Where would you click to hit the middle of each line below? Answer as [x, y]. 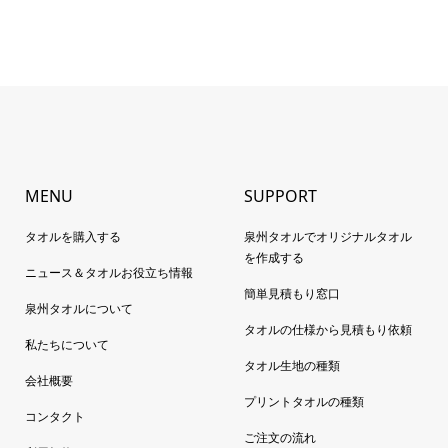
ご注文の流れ [279, 437]
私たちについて [66, 344]
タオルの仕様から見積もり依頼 [327, 329]
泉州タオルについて [78, 308]
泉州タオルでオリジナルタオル [327, 236]
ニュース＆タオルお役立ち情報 [108, 272]
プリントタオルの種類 [303, 401]
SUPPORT [280, 196]
